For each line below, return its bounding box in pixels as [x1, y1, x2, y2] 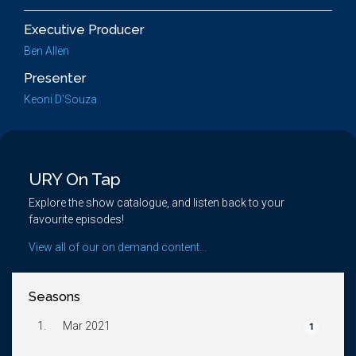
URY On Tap [29, 169, 121, 189]
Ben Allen [24, 44, 69, 57]
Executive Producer [24, 22, 144, 37]
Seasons [29, 289, 80, 304]
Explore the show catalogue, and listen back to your [29, 196, 284, 209]
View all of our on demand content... [29, 241, 207, 253]
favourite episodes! [29, 213, 124, 226]
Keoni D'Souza [24, 93, 97, 106]
